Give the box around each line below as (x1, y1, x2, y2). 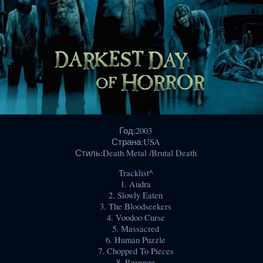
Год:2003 (119, 125, 152, 137)
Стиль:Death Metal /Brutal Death (75, 147, 197, 159)
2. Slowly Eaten (109, 189, 163, 201)
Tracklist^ (118, 167, 153, 178)
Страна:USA (111, 136, 160, 148)
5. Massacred (112, 222, 159, 234)
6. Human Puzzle (106, 234, 166, 245)
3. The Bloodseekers (100, 200, 171, 212)
